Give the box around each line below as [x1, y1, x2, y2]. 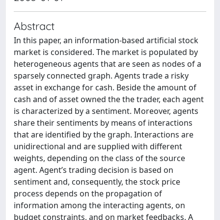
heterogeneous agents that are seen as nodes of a [14, 58, 201, 69]
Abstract [14, 19, 55, 32]
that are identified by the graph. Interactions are [14, 129, 193, 140]
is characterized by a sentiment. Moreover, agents [14, 106, 198, 116]
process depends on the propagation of [14, 188, 162, 199]
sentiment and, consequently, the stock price [14, 176, 180, 187]
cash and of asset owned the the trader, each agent [14, 94, 204, 105]
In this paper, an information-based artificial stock [14, 35, 198, 46]
